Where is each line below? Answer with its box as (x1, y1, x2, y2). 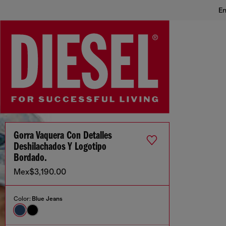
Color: (14, 195, 32, 203)
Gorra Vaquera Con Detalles (14, 130, 112, 142)
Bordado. (14, 152, 47, 164)
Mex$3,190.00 (14, 167, 66, 177)
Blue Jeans (32, 195, 63, 203)
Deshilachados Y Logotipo (14, 141, 106, 153)
